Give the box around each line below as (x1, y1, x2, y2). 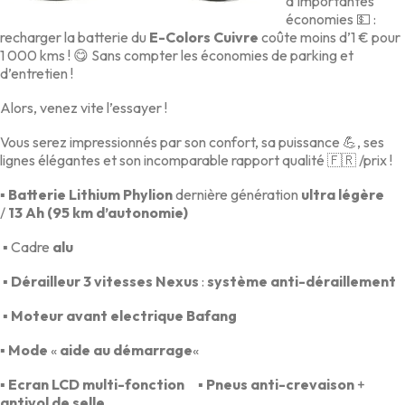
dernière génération (173, 184, 301, 203)
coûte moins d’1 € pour (259, 27, 400, 46)
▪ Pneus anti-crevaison (187, 374, 354, 393)
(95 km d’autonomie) (47, 202, 188, 221)
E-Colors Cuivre (149, 27, 259, 46)
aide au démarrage (60, 340, 193, 359)
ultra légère (301, 184, 384, 203)
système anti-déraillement (207, 271, 396, 290)
